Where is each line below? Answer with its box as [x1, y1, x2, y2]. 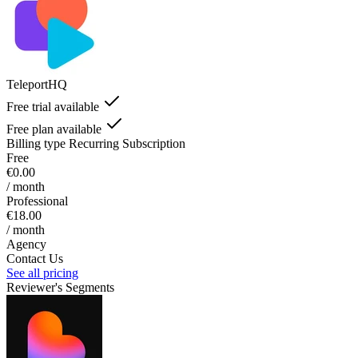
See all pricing [6, 265, 78, 280]
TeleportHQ [6, 77, 67, 91]
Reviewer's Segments [6, 280, 114, 294]
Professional [6, 193, 68, 208]
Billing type [6, 136, 66, 150]
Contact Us [6, 251, 63, 265]
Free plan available [6, 121, 101, 136]
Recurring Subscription [69, 136, 185, 150]
